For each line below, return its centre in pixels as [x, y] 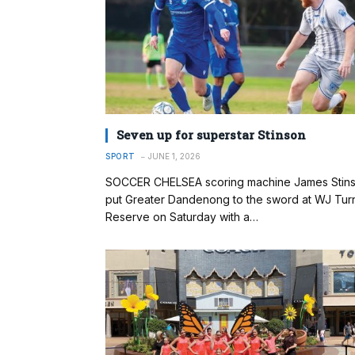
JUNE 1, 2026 [174, 157]
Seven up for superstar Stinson [211, 135]
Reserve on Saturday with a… [182, 217]
